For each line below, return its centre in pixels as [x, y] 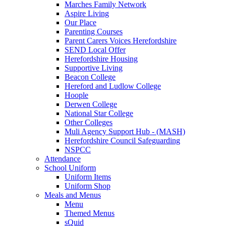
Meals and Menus [73, 195]
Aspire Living [87, 13]
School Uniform [70, 167]
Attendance [63, 158]
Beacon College [90, 77]
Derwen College [91, 104]
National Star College [99, 113]
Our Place [80, 22]
